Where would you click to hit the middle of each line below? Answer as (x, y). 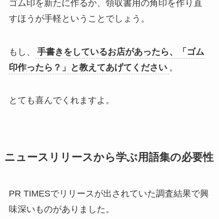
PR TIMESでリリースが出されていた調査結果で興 (109, 194)
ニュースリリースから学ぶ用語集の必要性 (109, 158)
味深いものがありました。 (61, 209)
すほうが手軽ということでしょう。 (79, 18)
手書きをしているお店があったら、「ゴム (120, 52)
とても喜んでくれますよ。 (61, 100)
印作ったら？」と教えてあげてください (88, 67)
